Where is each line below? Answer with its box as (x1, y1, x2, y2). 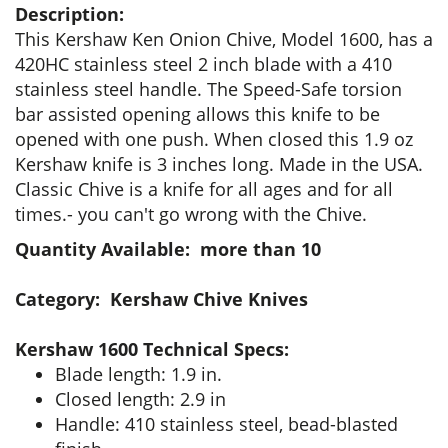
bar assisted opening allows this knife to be (15, 102, 380, 126)
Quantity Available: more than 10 (15, 237, 321, 261)
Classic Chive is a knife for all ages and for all (15, 177, 393, 201)
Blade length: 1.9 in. (55, 362, 222, 386)
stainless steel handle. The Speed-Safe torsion (15, 77, 402, 101)
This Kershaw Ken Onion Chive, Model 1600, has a (15, 27, 433, 51)
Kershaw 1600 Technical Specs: (15, 337, 289, 361)
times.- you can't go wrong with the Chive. (15, 202, 367, 226)
